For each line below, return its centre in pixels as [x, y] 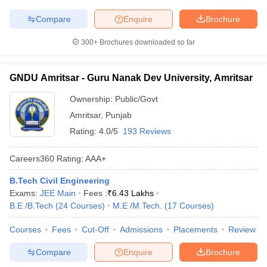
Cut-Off [95, 229]
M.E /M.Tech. [137, 206]
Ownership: [92, 99]
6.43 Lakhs [133, 193]
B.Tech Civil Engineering [60, 181]
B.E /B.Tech [31, 206]
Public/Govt [136, 99]
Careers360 [32, 158]
